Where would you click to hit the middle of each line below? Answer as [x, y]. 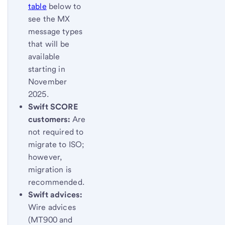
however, [45, 157]
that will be [49, 44]
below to [64, 7]
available [44, 57]
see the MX [49, 19]
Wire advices [52, 207]
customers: [50, 120]
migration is [50, 170]
